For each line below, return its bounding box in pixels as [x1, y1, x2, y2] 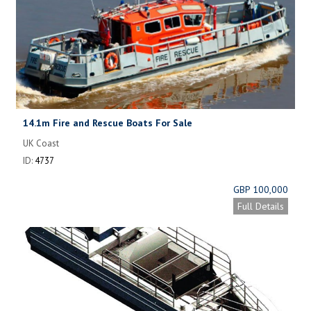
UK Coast [23, 137, 59, 149]
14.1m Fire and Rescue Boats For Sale [23, 116, 192, 129]
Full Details [237, 199, 284, 212]
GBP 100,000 [233, 183, 288, 196]
